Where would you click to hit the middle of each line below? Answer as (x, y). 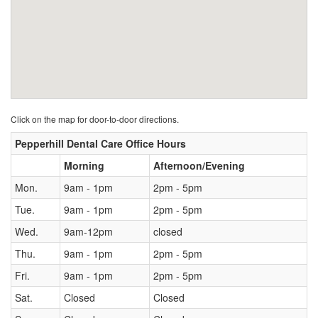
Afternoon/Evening (199, 166)
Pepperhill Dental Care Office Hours (100, 144)
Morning (84, 166)
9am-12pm (88, 232)
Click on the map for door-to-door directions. (95, 119)
